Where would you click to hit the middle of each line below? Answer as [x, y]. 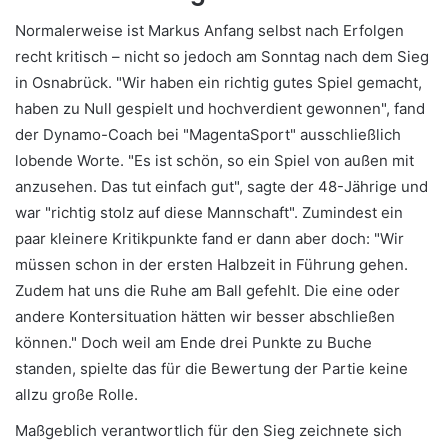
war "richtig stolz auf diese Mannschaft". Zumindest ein [209, 213]
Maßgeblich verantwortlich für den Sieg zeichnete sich [208, 431]
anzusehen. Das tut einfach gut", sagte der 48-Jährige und [221, 187]
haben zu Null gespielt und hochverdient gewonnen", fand [220, 109]
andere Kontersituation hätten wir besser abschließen [205, 317]
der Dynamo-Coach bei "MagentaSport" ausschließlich [208, 135]
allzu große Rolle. [76, 395]
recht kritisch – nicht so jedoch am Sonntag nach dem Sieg [222, 57]
